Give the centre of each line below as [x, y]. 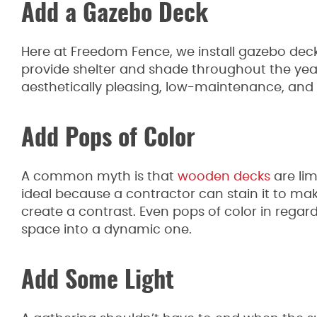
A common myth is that [99, 177]
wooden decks [226, 177]
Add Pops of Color [108, 139]
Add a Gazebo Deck [115, 15]
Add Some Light [98, 282]
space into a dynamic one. [106, 230]
